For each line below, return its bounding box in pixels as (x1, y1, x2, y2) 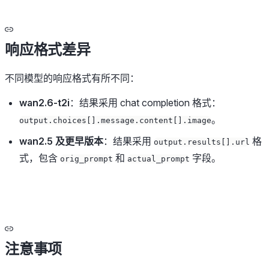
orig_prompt (60, 154, 113, 163)
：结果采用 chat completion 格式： (70, 96, 221, 109)
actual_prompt (127, 154, 190, 163)
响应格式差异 (5, 40, 91, 58)
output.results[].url (154, 137, 250, 147)
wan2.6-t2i (19, 96, 70, 109)
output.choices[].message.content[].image (19, 115, 211, 125)
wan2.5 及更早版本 (19, 134, 103, 147)
